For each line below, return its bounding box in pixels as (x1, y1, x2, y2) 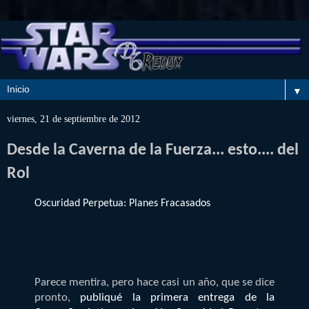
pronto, (34, 291, 81, 303)
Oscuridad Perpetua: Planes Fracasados (34, 197, 210, 209)
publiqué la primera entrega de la (80, 291, 275, 303)
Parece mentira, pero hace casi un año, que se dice (34, 276, 275, 288)
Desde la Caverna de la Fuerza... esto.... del (7, 142, 299, 159)
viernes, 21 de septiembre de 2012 (7, 114, 140, 125)
